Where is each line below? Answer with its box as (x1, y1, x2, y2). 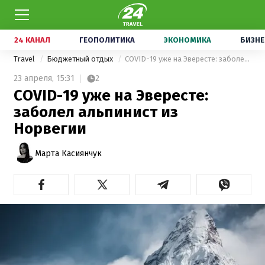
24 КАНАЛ (14, 35, 50, 44)
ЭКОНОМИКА (164, 35, 211, 44)
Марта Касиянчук (35, 148, 102, 159)
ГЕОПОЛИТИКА (79, 35, 135, 44)
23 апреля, (14, 73, 54, 83)
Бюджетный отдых (47, 54, 115, 63)
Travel (14, 54, 37, 63)
